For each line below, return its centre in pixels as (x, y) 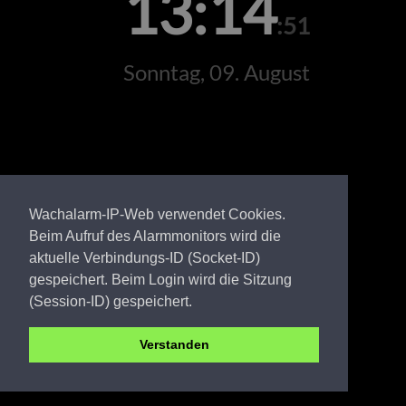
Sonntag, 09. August (217, 72)
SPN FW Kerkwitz (159, 358)
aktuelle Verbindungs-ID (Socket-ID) (145, 257)
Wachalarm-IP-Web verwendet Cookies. (157, 214)
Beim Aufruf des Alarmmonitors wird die (155, 236)
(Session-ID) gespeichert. (111, 301)
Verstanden (174, 345)
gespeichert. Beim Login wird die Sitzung (160, 279)
